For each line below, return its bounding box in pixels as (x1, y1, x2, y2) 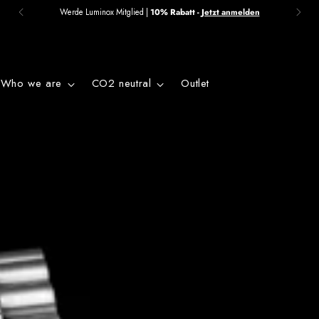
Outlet (181, 75, 209, 91)
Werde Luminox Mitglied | (59, 6, 150, 18)
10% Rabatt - (150, 6, 202, 18)
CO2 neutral (91, 75, 152, 91)
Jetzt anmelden (201, 6, 260, 18)
